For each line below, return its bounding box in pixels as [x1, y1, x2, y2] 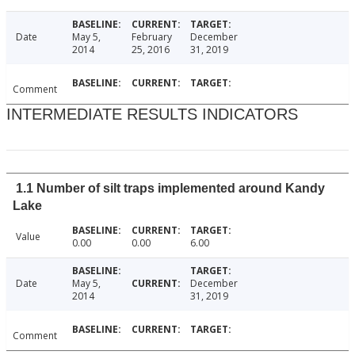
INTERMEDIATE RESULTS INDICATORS [6, 105, 298, 124]
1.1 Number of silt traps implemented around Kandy [16, 181, 325, 196]
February [131, 30, 172, 44]
